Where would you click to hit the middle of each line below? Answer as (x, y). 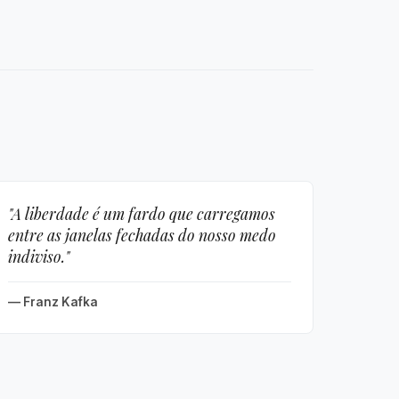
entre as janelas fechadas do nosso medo (142, 235)
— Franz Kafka (53, 302)
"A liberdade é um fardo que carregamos (142, 213)
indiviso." (39, 256)
